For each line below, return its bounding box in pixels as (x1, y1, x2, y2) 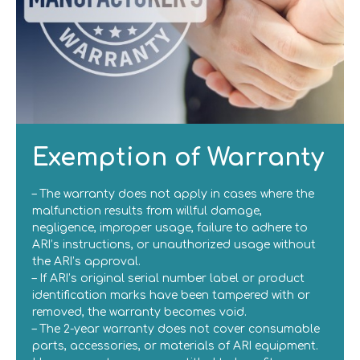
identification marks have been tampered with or (32, 289, 310, 302)
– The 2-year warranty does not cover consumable (32, 323, 320, 336)
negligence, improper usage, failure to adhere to (32, 222, 308, 235)
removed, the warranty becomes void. (32, 306, 247, 319)
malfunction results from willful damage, (32, 205, 262, 218)
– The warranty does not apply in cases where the (32, 188, 314, 201)
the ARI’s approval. (32, 256, 141, 268)
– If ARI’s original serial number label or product (32, 272, 305, 285)
